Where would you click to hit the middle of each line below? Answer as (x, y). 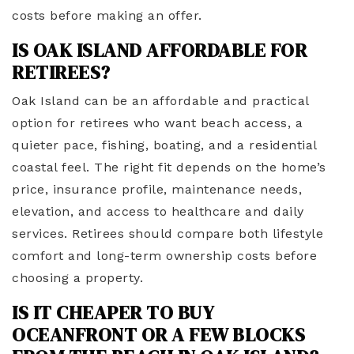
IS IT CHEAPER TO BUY (113, 313)
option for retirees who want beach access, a (157, 123)
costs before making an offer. (109, 16)
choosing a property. (80, 278)
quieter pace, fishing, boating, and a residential (164, 145)
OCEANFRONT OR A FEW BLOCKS (158, 335)
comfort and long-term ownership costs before (164, 256)
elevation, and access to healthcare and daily (158, 212)
